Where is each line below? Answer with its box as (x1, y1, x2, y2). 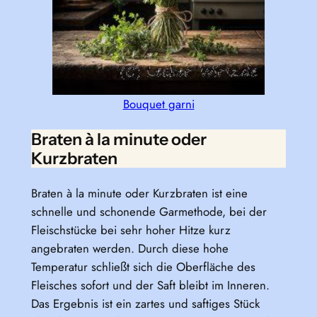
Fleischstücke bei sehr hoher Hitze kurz (30, 221, 231, 239)
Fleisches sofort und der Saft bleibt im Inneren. (30, 277, 270, 294)
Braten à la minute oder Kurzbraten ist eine (30, 185, 248, 202)
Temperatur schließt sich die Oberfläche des (30, 258, 255, 276)
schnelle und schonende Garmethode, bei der (30, 203, 267, 221)
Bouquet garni (122, 96, 195, 113)
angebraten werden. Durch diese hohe (30, 240, 229, 258)
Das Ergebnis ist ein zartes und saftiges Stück (30, 295, 260, 313)
